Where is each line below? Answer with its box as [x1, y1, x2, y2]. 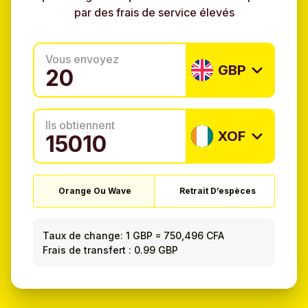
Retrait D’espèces [179, 186, 256, 197]
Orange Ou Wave [58, 186, 131, 197]
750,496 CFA [164, 229, 225, 241]
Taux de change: [43, 229, 124, 241]
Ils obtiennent [45, 118, 115, 133]
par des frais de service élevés [74, 5, 234, 20]
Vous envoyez [45, 52, 119, 67]
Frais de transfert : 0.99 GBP [43, 243, 179, 256]
